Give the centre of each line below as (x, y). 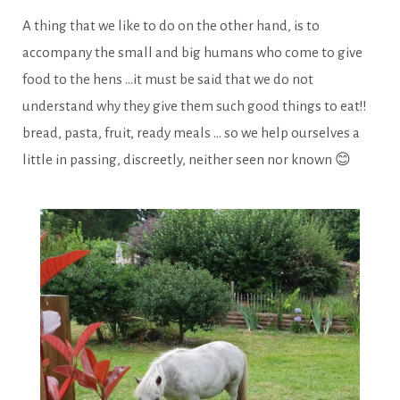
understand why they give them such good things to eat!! (195, 106)
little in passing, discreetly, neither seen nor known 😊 (188, 160)
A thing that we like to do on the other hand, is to (171, 26)
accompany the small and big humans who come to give (192, 53)
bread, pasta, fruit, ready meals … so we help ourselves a (191, 133)
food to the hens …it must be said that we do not (168, 79)
